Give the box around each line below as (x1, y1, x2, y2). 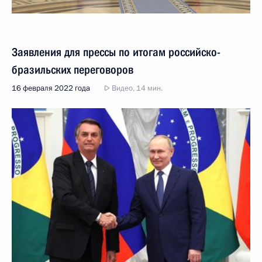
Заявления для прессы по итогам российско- (12, 45, 220, 59)
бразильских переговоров (12, 63, 133, 77)
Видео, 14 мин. (110, 83, 163, 94)
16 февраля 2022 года (12, 83, 90, 94)
